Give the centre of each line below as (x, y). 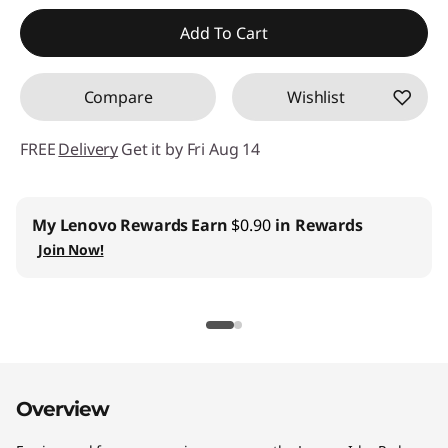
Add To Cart (224, 32)
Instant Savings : (100, 16)
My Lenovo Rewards (110, 224)
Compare (118, 96)
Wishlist (316, 96)
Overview (62, 408)
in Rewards (317, 224)
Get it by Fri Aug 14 (190, 148)
